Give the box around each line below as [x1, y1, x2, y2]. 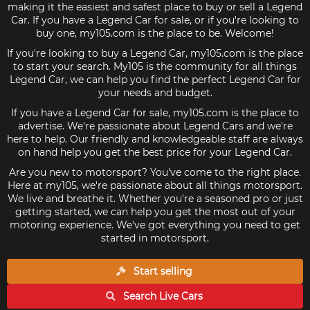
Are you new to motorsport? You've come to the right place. [9, 166, 301, 179]
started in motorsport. [101, 232, 209, 244]
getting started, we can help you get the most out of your [15, 206, 295, 218]
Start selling [131, 265, 193, 277]
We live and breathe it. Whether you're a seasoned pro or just [7, 192, 303, 205]
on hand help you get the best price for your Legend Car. [18, 146, 292, 158]
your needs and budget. [98, 86, 212, 99]
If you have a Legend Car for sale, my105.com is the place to [11, 107, 299, 119]
